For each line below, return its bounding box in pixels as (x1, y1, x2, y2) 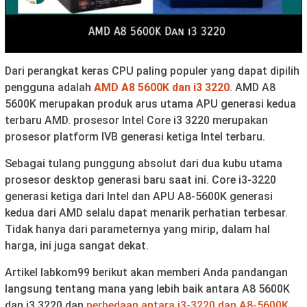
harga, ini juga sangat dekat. (5, 239, 149, 253)
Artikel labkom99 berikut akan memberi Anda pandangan (5, 266, 288, 280)
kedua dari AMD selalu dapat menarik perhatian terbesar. (5, 206, 288, 220)
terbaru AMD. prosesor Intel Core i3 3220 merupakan (5, 114, 268, 127)
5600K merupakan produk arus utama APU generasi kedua (5, 97, 296, 111)
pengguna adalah (5, 81, 94, 95)
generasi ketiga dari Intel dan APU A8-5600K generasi (5, 190, 273, 204)
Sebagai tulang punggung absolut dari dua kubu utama (5, 157, 282, 171)
